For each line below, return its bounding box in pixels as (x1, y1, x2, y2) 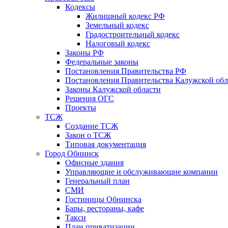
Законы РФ (65, 48, 104, 57)
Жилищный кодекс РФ (85, 11, 165, 20)
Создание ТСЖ (65, 121, 118, 130)
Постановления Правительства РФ (65, 66, 186, 75)
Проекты (65, 103, 96, 112)
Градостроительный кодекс (85, 30, 180, 39)
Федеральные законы (65, 57, 138, 66)
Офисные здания (65, 158, 124, 167)
